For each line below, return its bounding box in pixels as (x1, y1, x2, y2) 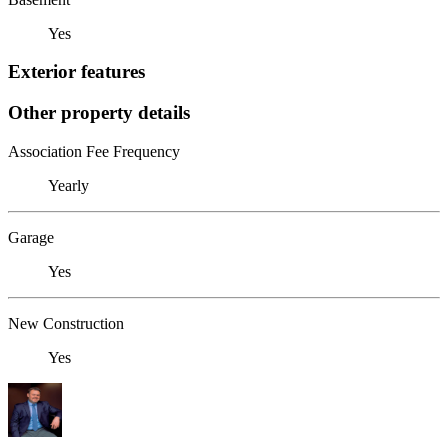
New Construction (8, 314, 124, 332)
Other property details (8, 101, 190, 123)
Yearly (48, 176, 89, 194)
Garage (8, 228, 54, 246)
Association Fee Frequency (8, 142, 180, 160)
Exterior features (8, 61, 145, 83)
